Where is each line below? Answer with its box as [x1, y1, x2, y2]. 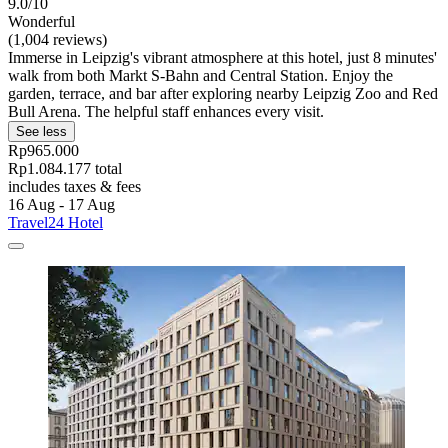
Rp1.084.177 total [8, 160, 122, 178]
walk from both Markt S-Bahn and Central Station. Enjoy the [8, 67, 393, 85]
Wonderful [8, 13, 75, 31]
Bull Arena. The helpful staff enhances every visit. [8, 103, 324, 121]
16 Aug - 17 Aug [8, 196, 115, 214]
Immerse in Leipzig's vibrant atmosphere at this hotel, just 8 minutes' [8, 49, 437, 67]
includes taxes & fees [8, 178, 141, 196]
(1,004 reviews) [8, 31, 107, 49]
